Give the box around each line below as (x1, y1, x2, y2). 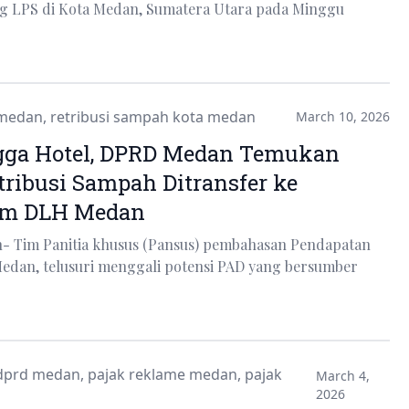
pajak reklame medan (87, 363, 237, 384)
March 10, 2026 (295, 107, 390, 125)
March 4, (315, 366, 370, 384)
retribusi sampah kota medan (49, 106, 256, 127)
